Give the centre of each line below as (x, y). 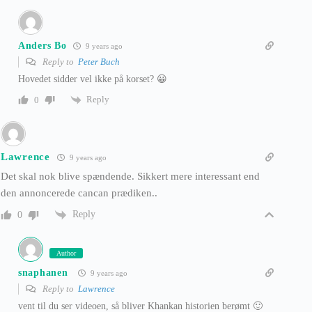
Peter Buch (99, 62)
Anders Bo (42, 45)
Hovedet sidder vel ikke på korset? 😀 (93, 79)
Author (66, 253)
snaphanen (43, 272)
